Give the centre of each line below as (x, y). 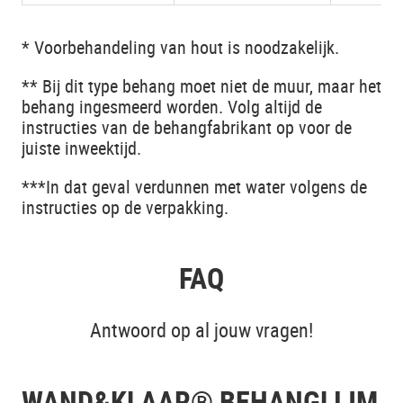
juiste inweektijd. (81, 148)
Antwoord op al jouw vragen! (201, 330)
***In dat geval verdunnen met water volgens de (194, 186)
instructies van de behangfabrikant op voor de (187, 127)
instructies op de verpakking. (125, 207)
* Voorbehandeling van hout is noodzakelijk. (180, 47)
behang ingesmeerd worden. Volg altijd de (172, 106)
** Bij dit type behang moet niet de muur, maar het (201, 85)
